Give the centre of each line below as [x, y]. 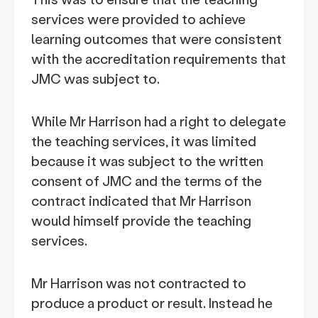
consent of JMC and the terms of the [147, 181]
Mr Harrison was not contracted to [139, 283]
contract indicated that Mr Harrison [141, 201]
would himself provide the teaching [141, 220]
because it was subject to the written [147, 161]
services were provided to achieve [138, 19]
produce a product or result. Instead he [152, 303]
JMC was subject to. [95, 78]
